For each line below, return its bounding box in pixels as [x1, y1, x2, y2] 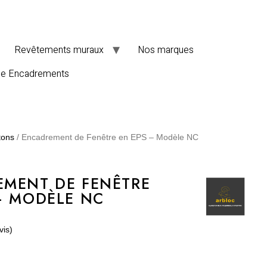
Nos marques [138, 43, 194, 57]
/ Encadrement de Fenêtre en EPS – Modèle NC [14, 132, 198, 142]
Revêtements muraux [14, 43, 104, 57]
